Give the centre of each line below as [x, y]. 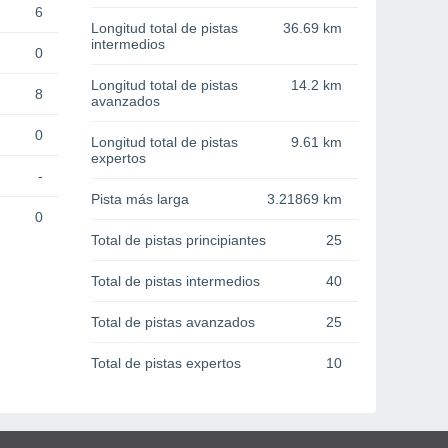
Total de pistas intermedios [175, 281]
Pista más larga [140, 199]
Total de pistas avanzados [173, 322]
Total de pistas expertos [166, 363]
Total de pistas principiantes [178, 240]
